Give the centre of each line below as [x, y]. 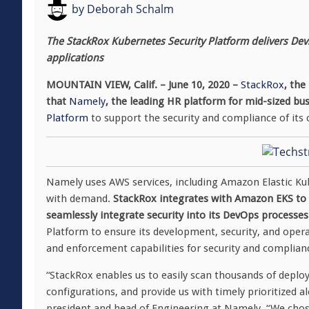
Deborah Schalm [129, 9]
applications [75, 58]
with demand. [80, 199]
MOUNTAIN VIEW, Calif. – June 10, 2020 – [143, 85]
